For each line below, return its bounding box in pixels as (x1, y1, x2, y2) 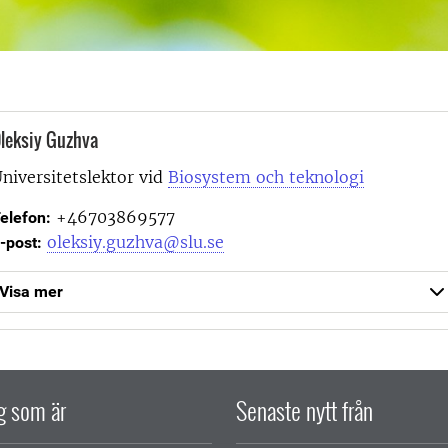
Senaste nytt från (236, 391, 373, 428)
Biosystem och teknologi (167, 166, 364, 187)
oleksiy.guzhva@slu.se (46, 231, 224, 252)
